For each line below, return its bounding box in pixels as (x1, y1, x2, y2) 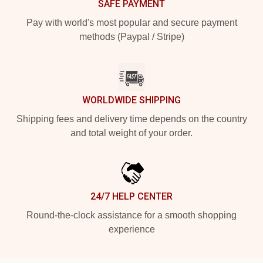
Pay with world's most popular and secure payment (26, 18, 237, 28)
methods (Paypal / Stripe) (79, 32, 184, 42)
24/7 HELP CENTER (90, 191, 173, 202)
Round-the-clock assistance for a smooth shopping (26, 210, 237, 220)
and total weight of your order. (70, 128, 193, 138)
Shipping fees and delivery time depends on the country (16, 114, 247, 124)
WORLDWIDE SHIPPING (82, 95, 181, 106)
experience (108, 224, 155, 234)
